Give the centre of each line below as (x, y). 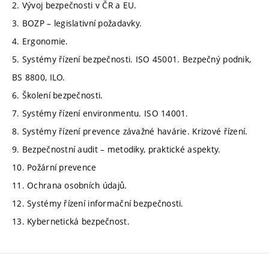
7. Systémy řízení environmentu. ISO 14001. (100, 113)
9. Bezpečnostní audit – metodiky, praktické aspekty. (116, 149)
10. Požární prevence (54, 167)
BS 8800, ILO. (39, 77)
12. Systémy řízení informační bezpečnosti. (98, 203)
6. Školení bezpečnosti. (58, 95)
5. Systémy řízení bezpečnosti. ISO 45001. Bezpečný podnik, (132, 59)
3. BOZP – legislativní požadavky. (77, 23)
